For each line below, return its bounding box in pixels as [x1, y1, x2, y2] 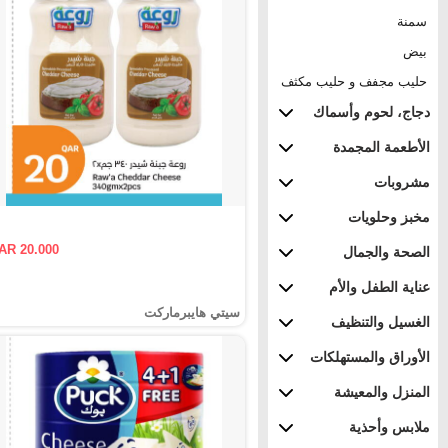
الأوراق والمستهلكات [310, 349, 430, 365]
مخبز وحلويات [348, 209, 430, 225]
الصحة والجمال [343, 244, 430, 260]
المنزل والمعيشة [334, 384, 430, 400]
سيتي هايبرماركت [144, 305, 241, 320]
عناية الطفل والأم [329, 279, 430, 295]
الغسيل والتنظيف [331, 314, 430, 330]
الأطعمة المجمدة [333, 139, 430, 155]
